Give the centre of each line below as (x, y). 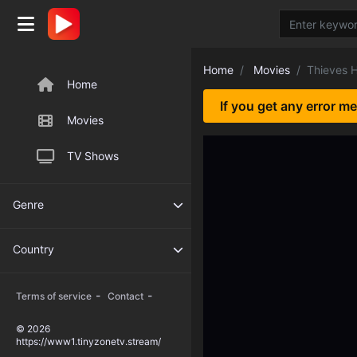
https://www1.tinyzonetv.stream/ (88, 341)
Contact (126, 296)
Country (33, 249)
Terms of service (54, 296)
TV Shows (93, 156)
